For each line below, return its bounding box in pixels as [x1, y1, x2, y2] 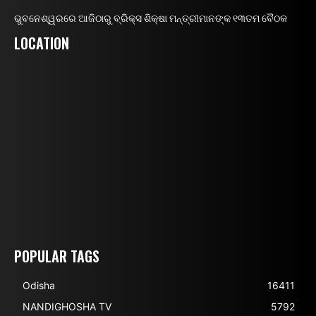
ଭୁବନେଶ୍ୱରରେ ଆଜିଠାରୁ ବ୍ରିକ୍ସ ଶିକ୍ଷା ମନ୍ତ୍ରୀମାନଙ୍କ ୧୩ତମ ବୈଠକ [14, 13, 287, 25]
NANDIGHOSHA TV [23, 300, 111, 313]
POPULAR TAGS [14, 245, 99, 267]
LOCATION [14, 32, 69, 54]
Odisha [23, 279, 55, 292]
